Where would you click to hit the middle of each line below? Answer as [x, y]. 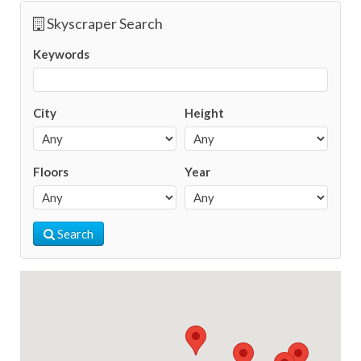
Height [204, 113]
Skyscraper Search [104, 23]
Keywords [61, 54]
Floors [51, 172]
